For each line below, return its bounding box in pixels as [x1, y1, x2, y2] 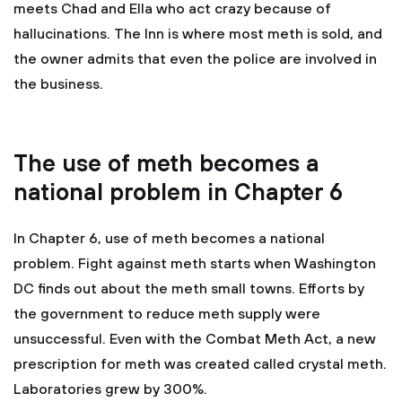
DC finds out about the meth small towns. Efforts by [13, 280, 364, 298]
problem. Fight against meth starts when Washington [13, 255, 376, 273]
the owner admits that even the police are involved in [13, 50, 377, 68]
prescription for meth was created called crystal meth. [13, 355, 387, 373]
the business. [13, 75, 103, 93]
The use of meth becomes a [13, 150, 319, 179]
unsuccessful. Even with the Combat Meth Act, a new [13, 330, 376, 348]
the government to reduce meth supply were [13, 305, 320, 323]
